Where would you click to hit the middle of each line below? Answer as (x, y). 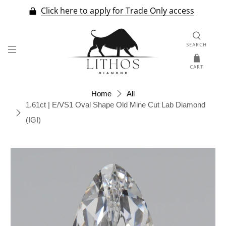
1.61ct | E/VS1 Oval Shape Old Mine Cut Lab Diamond (116, 105)
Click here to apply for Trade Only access (118, 11)
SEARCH (196, 45)
